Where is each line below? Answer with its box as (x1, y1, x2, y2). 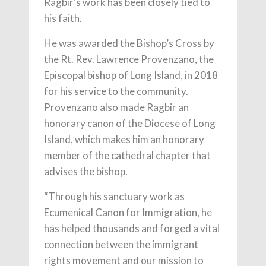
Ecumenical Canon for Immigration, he (44, 206, 212, 219)
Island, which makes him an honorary (44, 133, 204, 146)
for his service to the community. (44, 85, 188, 98)
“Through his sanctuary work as (44, 190, 185, 203)
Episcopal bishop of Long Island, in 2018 (44, 69, 218, 82)
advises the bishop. (44, 165, 128, 178)
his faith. (44, 12, 82, 25)
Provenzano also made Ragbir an (44, 101, 189, 114)
